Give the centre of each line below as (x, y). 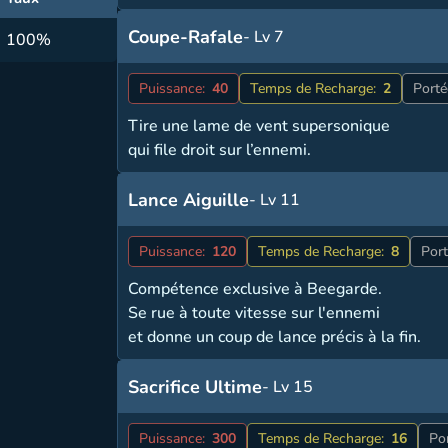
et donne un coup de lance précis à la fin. (275, 337)
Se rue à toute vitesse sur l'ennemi (254, 313)
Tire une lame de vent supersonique (259, 126)
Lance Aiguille (189, 200)
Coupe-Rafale (186, 37)
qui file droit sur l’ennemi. (220, 150)
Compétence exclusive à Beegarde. (255, 289)
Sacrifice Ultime (195, 387)
